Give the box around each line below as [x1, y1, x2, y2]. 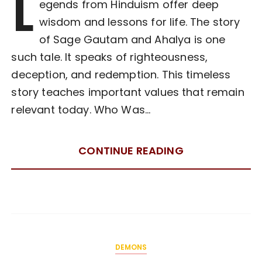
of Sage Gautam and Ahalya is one [39, 32, 226, 47]
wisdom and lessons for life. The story [39, 15, 240, 30]
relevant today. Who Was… [11, 102, 151, 118]
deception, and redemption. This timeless [11, 67, 231, 82]
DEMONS [115, 242, 147, 253]
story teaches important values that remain [11, 85, 244, 100]
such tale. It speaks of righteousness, [11, 50, 208, 65]
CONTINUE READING [78, 143, 184, 158]
